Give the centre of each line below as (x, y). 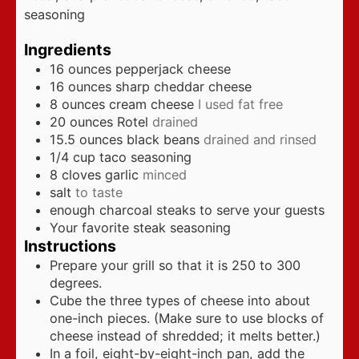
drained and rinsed (260, 139)
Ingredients (68, 49)
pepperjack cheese (173, 69)
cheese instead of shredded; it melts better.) (185, 335)
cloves (81, 174)
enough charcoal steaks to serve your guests (187, 210)
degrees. (76, 282)
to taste (99, 192)
